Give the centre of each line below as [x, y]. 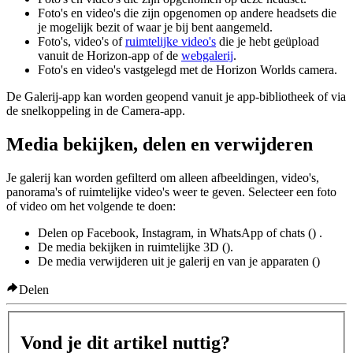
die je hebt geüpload [268, 41]
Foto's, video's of [82, 41]
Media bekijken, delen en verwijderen [160, 144]
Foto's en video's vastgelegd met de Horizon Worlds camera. [188, 69]
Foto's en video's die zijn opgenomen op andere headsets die [187, 13]
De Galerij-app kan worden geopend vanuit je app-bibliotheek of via [176, 96]
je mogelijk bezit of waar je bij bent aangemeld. [155, 27]
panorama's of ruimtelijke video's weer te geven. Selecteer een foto [171, 191]
